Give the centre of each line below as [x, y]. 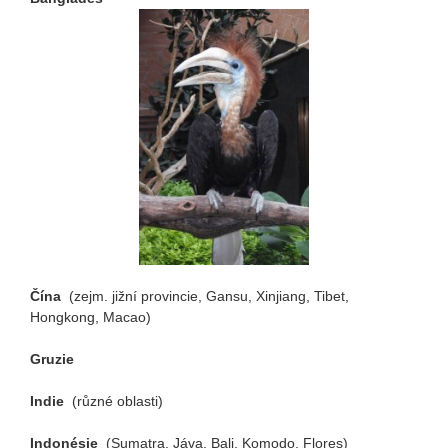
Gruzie [52, 359]
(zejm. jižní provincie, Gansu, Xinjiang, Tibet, [209, 296]
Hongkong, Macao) [90, 317]
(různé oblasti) [117, 401]
